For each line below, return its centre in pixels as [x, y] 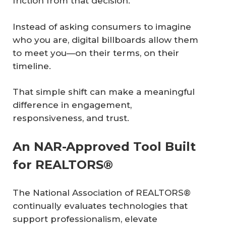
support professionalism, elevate [85, 219]
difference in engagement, [72, 105]
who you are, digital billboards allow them [105, 40]
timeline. [32, 66]
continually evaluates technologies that [100, 206]
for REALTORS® [63, 164]
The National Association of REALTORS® [102, 192]
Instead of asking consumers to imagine [102, 26]
